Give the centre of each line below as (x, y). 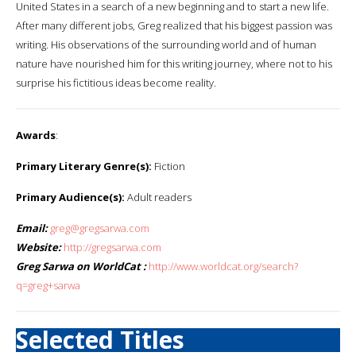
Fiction (168, 166)
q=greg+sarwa (48, 285)
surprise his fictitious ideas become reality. (116, 82)
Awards (36, 135)
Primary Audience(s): (70, 197)
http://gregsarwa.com (112, 247)
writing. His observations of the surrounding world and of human (166, 44)
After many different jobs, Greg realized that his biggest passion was (174, 25)
